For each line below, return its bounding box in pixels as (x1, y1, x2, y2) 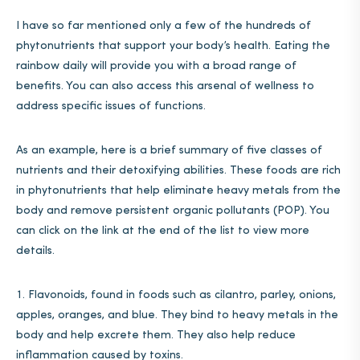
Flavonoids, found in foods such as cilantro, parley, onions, (28, 289, 336, 301)
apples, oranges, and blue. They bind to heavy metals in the (16, 309, 338, 321)
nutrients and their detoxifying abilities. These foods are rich (16, 165, 341, 177)
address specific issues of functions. (16, 100, 209, 112)
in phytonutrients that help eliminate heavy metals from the (16, 185, 341, 197)
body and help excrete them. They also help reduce (16, 329, 296, 342)
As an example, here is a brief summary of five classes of (16, 145, 322, 157)
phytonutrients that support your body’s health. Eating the (16, 40, 330, 52)
